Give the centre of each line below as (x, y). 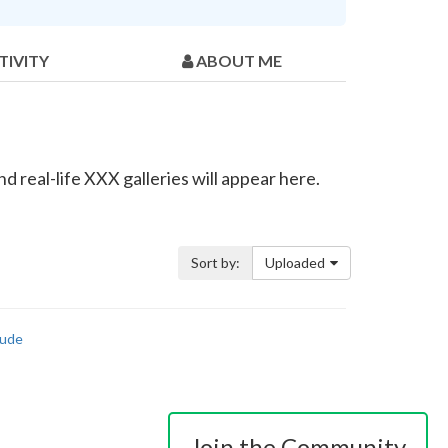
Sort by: (215, 263)
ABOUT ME (239, 61)
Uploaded (295, 263)
